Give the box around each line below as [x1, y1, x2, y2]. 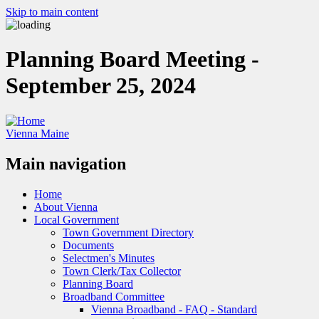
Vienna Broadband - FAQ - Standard [91, 303, 257, 315]
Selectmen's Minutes [63, 251, 155, 264]
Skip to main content [6, 6, 98, 18]
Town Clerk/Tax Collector [63, 264, 181, 277]
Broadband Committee [63, 290, 164, 303]
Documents [63, 239, 114, 251]
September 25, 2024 [6, 73, 196, 99]
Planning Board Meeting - [6, 46, 259, 73]
